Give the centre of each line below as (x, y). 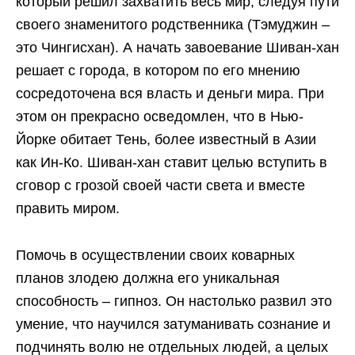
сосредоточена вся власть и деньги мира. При (170, 93)
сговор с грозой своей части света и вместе (160, 185)
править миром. (68, 208)
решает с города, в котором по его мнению (158, 70)
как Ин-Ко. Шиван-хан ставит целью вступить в (172, 162)
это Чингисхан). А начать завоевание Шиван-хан (177, 47)
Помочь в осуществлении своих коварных (155, 255)
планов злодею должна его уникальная (148, 278)
